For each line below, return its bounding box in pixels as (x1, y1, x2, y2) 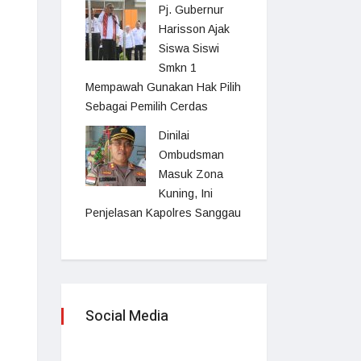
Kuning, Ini (159, 187, 213, 200)
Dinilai (159, 129, 189, 142)
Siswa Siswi (159, 42, 219, 55)
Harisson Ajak (159, 23, 230, 35)
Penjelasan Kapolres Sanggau (85, 206, 241, 219)
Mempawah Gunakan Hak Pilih (85, 81, 241, 93)
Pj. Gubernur (159, 3, 224, 16)
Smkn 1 (159, 61, 197, 74)
